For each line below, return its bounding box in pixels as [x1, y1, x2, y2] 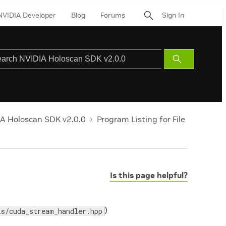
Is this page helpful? [110, 170, 188, 180]
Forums [100, 10, 125, 20]
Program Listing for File [97, 114, 185, 124]
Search [178, 67, 199, 75]
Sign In [162, 10, 184, 20]
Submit [178, 55, 199, 63]
